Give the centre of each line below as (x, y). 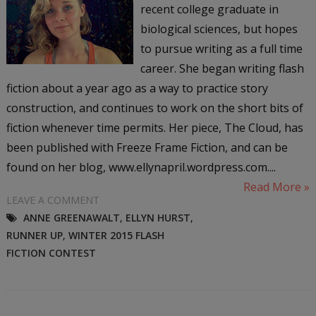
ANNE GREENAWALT (71, 217)
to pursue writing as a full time (221, 48)
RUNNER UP (34, 235)
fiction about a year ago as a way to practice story (137, 88)
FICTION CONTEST (51, 253)
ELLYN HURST (158, 217)
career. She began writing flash (222, 68)
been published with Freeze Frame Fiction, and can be (147, 147)
